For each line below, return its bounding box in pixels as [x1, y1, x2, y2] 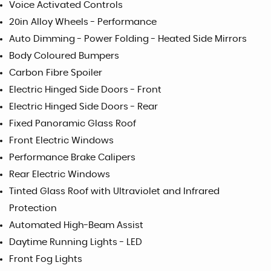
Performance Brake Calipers [9, 153, 135, 163]
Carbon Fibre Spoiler [9, 68, 102, 78]
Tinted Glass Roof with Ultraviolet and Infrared [9, 187, 220, 197]
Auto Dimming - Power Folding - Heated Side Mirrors [9, 34, 247, 44]
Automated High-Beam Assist [9, 221, 143, 230]
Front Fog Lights [9, 255, 82, 264]
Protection [9, 204, 57, 214]
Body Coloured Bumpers [9, 51, 119, 61]
